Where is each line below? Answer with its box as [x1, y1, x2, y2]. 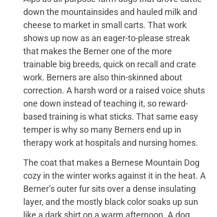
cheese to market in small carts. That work [23, 19, 187, 30]
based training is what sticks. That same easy [23, 111, 199, 122]
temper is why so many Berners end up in [23, 124, 182, 135]
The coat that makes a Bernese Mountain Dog [23, 157, 200, 168]
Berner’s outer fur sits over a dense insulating [23, 184, 196, 194]
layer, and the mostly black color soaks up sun [23, 197, 199, 207]
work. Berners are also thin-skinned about [23, 72, 183, 82]
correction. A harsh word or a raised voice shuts [23, 85, 205, 95]
